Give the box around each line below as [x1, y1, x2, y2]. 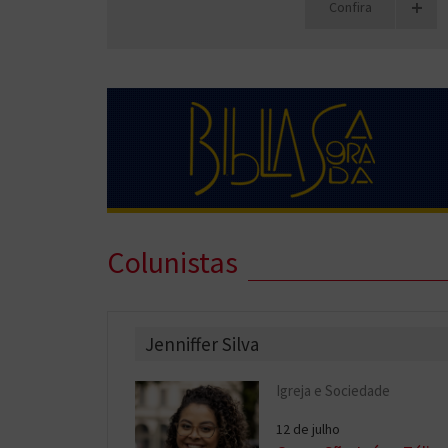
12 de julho [276, 419, 341, 438]
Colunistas [107, 242, 238, 281]
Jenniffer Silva [145, 331, 259, 356]
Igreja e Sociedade [276, 380, 391, 400]
